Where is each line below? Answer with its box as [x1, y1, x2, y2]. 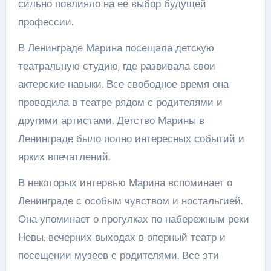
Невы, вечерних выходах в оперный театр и [18, 230, 226, 244]
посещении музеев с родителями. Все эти [18, 248, 219, 262]
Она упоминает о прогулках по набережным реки [18, 212, 249, 226]
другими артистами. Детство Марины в [18, 113, 204, 127]
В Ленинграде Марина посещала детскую [18, 41, 214, 54]
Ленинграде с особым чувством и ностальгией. [18, 194, 243, 207]
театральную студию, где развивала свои [18, 59, 215, 73]
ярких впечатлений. [18, 149, 110, 163]
